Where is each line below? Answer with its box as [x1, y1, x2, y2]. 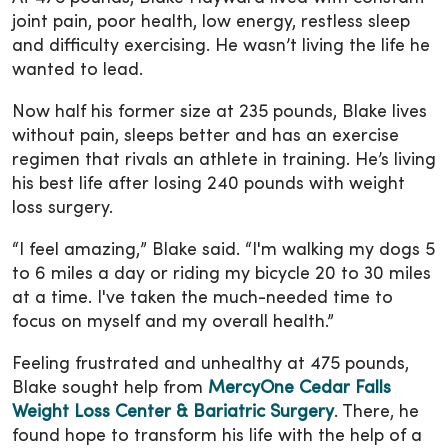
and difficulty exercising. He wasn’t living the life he [12, 37, 430, 55]
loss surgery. [12, 199, 113, 217]
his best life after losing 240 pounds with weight [12, 175, 405, 193]
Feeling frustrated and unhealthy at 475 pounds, [12, 355, 409, 373]
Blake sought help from [12, 379, 208, 397]
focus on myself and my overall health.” [12, 313, 334, 331]
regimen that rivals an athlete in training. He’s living [12, 151, 436, 169]
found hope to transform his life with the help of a [12, 427, 422, 445]
